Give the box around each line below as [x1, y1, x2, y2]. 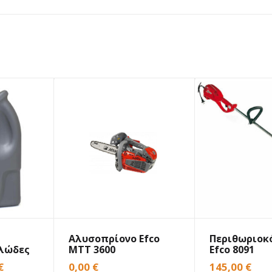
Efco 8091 [209, 243, 255, 257]
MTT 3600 [69, 243, 116, 257]
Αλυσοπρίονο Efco [69, 232, 160, 246]
